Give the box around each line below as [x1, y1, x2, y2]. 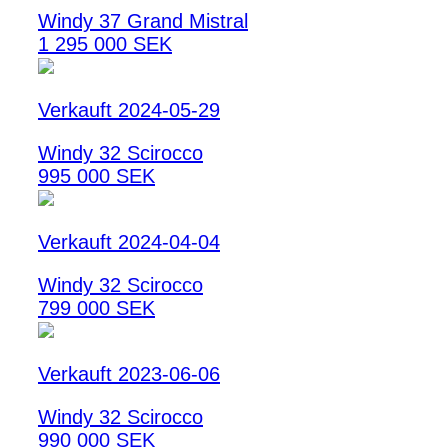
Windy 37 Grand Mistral [38, 10, 248, 33]
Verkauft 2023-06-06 [38, 363, 220, 386]
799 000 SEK [38, 297, 155, 320]
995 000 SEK [38, 165, 155, 188]
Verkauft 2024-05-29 [38, 99, 220, 122]
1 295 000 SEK [38, 33, 172, 56]
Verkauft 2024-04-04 [38, 231, 220, 254]
